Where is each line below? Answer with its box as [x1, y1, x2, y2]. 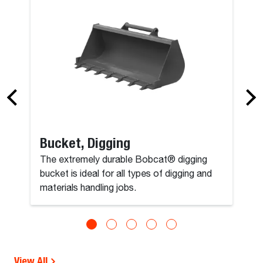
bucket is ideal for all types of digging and [40, 169, 213, 179]
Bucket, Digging [40, 134, 131, 151]
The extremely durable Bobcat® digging [40, 155, 208, 165]
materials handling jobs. [40, 183, 137, 193]
